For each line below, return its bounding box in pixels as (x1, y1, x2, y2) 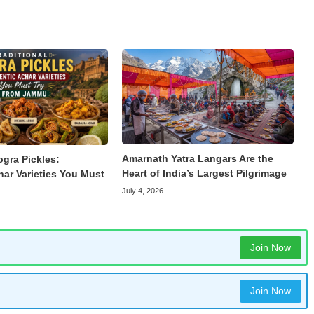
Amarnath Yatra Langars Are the (121, 153, 273, 165)
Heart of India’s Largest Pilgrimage (121, 168, 287, 179)
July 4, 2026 (121, 186, 163, 196)
